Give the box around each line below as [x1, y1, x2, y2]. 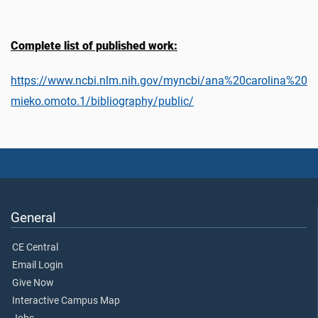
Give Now [12, 276, 54, 289]
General [11, 209, 56, 226]
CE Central [12, 241, 58, 253]
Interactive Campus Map [12, 294, 120, 307]
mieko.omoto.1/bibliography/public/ [11, 94, 194, 108]
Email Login [12, 258, 63, 271]
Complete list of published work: [11, 38, 177, 53]
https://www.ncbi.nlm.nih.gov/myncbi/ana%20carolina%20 [11, 73, 307, 87]
